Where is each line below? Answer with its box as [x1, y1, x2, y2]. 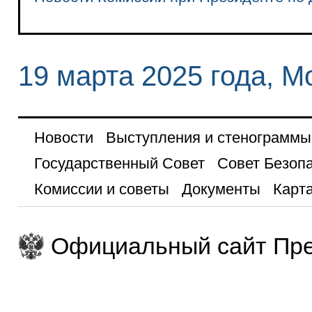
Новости [33, 128, 93, 146]
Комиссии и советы [33, 180, 169, 198]
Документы [181, 180, 260, 198]
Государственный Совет [33, 154, 205, 172]
